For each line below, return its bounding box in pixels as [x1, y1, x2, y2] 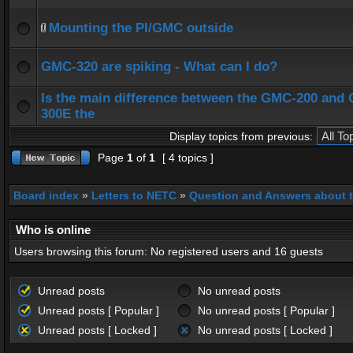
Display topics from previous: [169, 130, 313, 143]
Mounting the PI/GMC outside [49, 20, 233, 35]
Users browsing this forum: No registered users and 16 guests [14, 245, 323, 258]
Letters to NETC [91, 189, 176, 202]
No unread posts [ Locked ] [198, 324, 333, 336]
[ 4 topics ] [159, 151, 217, 164]
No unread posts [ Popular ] [198, 304, 335, 317]
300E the [41, 106, 95, 121]
